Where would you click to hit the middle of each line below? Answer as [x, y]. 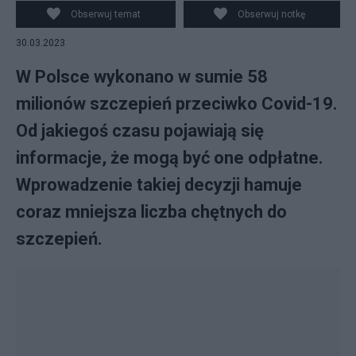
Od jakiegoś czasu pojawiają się [140, 131]
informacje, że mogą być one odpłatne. [170, 158]
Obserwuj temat [105, 14]
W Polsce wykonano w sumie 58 [142, 77]
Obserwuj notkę [272, 14]
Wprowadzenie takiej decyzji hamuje [159, 185]
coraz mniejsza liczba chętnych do [151, 212]
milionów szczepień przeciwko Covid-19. [177, 104]
